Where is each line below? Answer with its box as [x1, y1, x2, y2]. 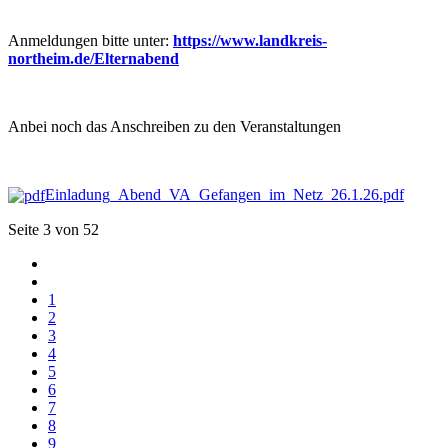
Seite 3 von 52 [8, 220, 99, 238]
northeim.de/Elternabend [8, 49, 179, 67]
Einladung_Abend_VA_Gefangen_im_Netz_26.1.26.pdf [45, 185, 404, 203]
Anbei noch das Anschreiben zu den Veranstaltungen [8, 117, 341, 135]
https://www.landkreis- [173, 31, 327, 49]
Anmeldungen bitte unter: [8, 31, 173, 49]
